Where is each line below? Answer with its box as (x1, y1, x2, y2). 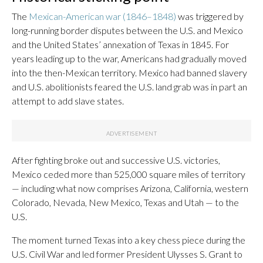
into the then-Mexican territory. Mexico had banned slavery (12, 67, 247, 78)
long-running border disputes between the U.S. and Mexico (12, 25, 243, 36)
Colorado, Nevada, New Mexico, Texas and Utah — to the (12, 197, 239, 208)
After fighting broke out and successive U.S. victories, (12, 154, 220, 166)
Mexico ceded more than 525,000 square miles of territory (12, 168, 245, 180)
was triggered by (176, 11, 244, 22)
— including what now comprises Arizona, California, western (12, 183, 248, 194)
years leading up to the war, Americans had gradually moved (12, 53, 247, 64)
